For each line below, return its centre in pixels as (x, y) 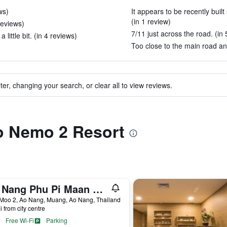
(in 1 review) (151, 21)
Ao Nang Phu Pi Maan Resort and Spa (98, 189)
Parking (56, 220)
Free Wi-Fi (20, 220)
